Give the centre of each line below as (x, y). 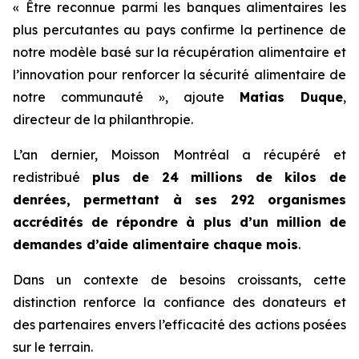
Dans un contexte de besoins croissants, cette (179, 280)
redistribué (52, 177)
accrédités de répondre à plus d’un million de (179, 222)
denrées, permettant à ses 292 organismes (179, 200)
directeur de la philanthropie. (103, 119)
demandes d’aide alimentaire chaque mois (155, 244)
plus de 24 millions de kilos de (219, 177)
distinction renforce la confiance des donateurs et (179, 302)
